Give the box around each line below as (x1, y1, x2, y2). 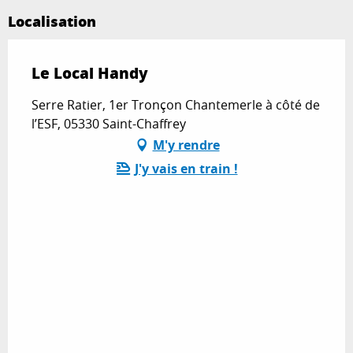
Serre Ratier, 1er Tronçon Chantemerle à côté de (32, 95, 320, 113)
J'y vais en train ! (134, 159, 238, 177)
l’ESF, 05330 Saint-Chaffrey (32, 114, 186, 132)
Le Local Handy (32, 61, 148, 84)
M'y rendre (152, 136, 220, 154)
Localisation (8, 10, 96, 32)
